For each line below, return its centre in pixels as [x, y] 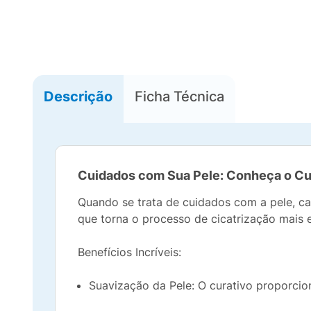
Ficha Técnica [179, 96]
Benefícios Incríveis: [129, 252]
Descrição [78, 96]
